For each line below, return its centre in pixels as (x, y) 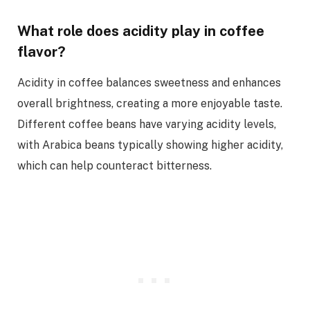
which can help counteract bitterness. (115, 166)
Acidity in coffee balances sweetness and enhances (149, 83)
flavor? (42, 52)
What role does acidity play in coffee (141, 31)
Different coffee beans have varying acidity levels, (147, 125)
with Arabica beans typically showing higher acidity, (150, 145)
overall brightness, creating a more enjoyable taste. (150, 104)
